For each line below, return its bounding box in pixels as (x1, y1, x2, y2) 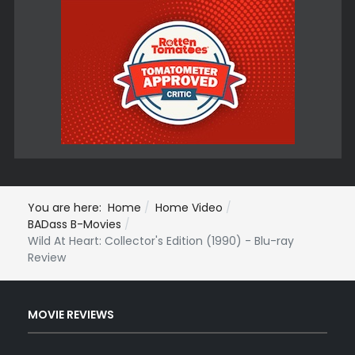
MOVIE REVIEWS (28, 306, 114, 323)
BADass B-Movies (28, 216, 121, 233)
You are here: (28, 200, 108, 216)
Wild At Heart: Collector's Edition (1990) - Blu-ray (28, 233, 294, 250)
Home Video (155, 200, 223, 216)
